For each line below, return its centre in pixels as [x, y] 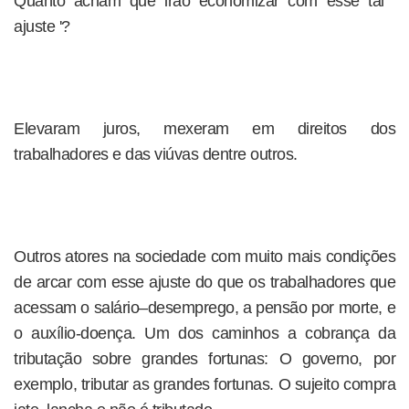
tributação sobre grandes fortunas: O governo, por [204, 359]
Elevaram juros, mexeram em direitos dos [204, 129]
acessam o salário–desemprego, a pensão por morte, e [204, 308]
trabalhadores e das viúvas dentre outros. [156, 154]
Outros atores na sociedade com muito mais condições [204, 257]
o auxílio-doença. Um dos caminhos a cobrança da [204, 333]
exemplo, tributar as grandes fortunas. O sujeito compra [204, 384]
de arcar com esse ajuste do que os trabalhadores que [204, 282]
